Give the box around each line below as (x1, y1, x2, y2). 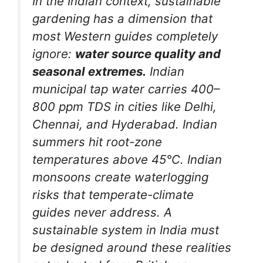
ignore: (32, 46, 75, 62)
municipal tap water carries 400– (32, 82, 220, 97)
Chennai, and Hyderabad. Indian (32, 117, 217, 132)
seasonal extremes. (32, 64, 146, 79)
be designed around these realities (32, 240, 231, 255)
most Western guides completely (32, 29, 218, 44)
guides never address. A (32, 205, 172, 220)
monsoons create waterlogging (32, 170, 208, 185)
